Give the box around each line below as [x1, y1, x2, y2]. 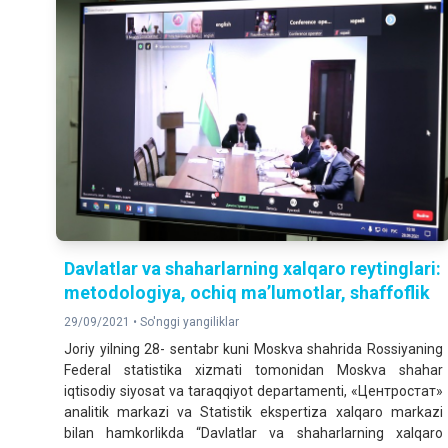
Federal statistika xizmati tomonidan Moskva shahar [64, 361, 443, 378]
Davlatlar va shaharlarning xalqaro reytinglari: [64, 257, 441, 279]
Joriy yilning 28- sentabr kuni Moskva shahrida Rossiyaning [64, 340, 443, 357]
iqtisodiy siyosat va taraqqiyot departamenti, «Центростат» [64, 382, 443, 399]
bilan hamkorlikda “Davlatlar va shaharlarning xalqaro [64, 424, 443, 441]
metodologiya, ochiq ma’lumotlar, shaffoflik [64, 281, 430, 303]
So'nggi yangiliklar [140, 314, 239, 329]
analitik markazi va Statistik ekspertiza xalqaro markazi [64, 403, 443, 420]
